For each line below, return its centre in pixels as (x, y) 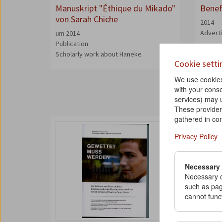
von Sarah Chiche (87, 19)
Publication (72, 44)
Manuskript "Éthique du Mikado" (115, 8)
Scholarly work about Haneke (99, 54)
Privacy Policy (196, 136)
